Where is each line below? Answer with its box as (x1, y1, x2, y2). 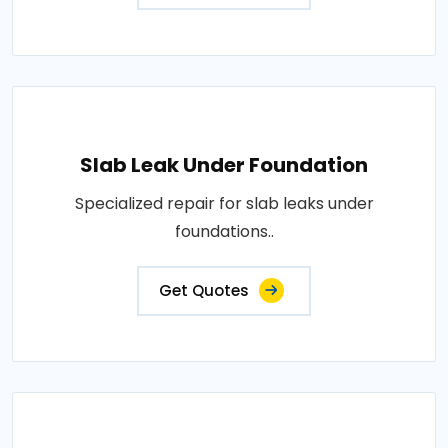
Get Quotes (159, 280, 249, 301)
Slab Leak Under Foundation (80, 151, 368, 179)
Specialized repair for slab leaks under (74, 192, 374, 215)
